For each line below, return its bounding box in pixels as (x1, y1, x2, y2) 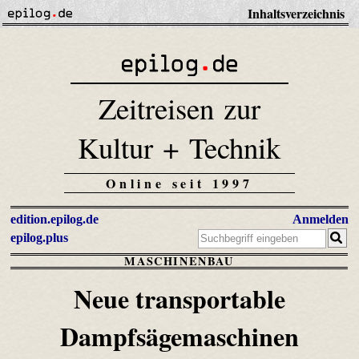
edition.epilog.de (10, 212, 99, 227)
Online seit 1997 (106, 174, 253, 193)
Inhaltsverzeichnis (247, 4, 345, 22)
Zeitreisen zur (98, 88, 260, 128)
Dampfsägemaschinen (59, 317, 299, 356)
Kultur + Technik (78, 127, 281, 167)
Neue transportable (73, 280, 285, 318)
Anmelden (292, 212, 349, 227)
